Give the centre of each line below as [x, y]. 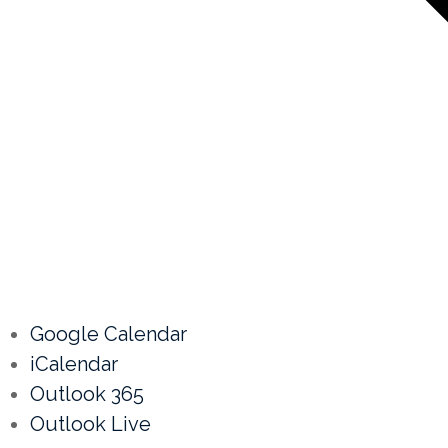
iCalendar [74, 364]
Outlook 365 [87, 394]
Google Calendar [108, 334]
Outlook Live [90, 424]
